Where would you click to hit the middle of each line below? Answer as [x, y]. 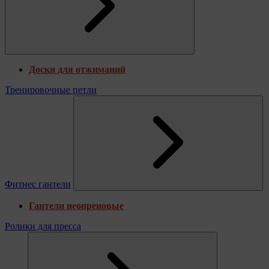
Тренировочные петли [51, 89]
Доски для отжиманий [77, 69]
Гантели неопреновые [76, 205]
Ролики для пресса [43, 226]
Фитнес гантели [38, 184]
